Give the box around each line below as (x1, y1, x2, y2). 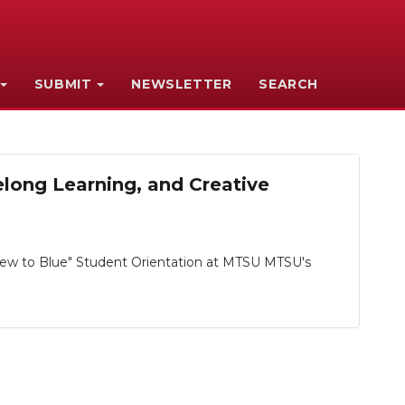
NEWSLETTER (131, 76, 232, 92)
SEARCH (259, 76, 319, 92)
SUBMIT (33, 76, 92, 92)
